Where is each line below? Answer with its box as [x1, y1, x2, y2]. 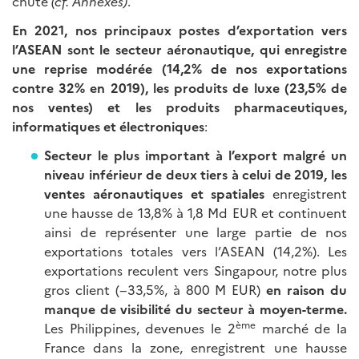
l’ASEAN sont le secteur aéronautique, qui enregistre [12, 40, 347, 58]
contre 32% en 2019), [12, 79, 148, 96]
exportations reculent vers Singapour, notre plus [44, 261, 347, 279]
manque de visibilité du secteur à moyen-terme [44, 300, 344, 317]
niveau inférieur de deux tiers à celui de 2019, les [44, 165, 347, 183]
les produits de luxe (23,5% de [152, 79, 348, 96]
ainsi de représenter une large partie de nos [44, 223, 347, 240]
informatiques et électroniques [12, 117, 204, 135]
